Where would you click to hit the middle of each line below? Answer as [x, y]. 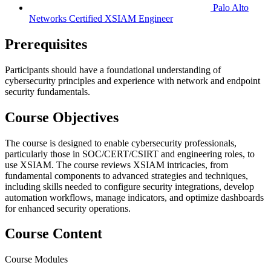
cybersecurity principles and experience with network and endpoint [132, 80]
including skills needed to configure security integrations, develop [129, 186]
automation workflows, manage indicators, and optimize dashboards [134, 197]
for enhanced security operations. [68, 208]
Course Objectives [62, 117]
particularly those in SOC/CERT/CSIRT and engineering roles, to [130, 154]
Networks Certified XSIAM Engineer [101, 18]
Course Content [54, 234]
